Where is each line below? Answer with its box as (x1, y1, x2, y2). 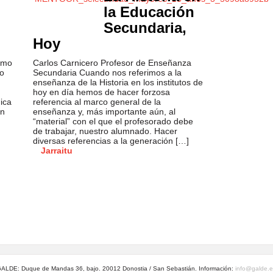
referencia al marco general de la (33, 97, 161, 107)
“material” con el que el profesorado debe (33, 116, 193, 126)
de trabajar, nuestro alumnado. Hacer (33, 126, 177, 136)
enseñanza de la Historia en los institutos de (33, 77, 203, 87)
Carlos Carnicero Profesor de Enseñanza (33, 58, 191, 68)
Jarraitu (41, 146, 73, 155)
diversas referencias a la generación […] (33, 136, 189, 146)
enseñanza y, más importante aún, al (33, 107, 175, 116)
